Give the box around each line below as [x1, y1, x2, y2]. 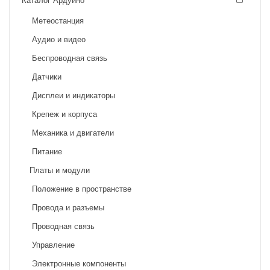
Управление [30, 239, 75, 251]
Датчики [30, 71, 61, 83]
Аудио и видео [30, 33, 86, 45]
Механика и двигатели [30, 127, 114, 139]
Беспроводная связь [30, 52, 107, 64]
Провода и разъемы [30, 201, 104, 213]
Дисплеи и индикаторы [30, 89, 115, 101]
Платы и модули [30, 164, 90, 176]
